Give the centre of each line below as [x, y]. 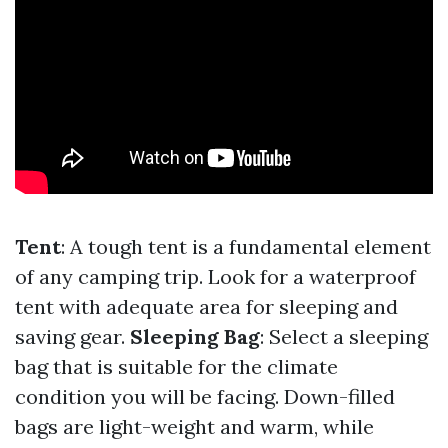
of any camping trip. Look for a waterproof [215, 276]
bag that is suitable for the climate [176, 366]
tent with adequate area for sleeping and [206, 306]
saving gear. [72, 336]
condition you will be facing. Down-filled [205, 396]
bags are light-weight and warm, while [194, 426]
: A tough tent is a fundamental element [246, 246]
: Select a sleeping [344, 336]
